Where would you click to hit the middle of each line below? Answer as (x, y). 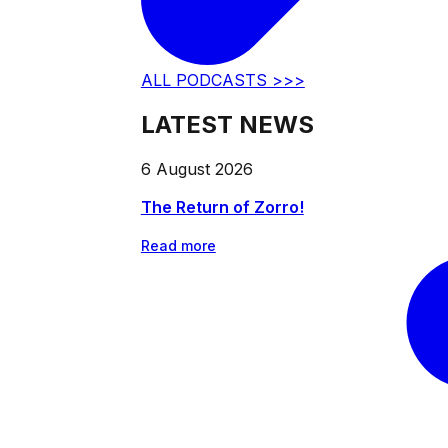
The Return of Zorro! (222, 207)
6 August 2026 (196, 169)
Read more (178, 246)
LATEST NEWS (227, 125)
